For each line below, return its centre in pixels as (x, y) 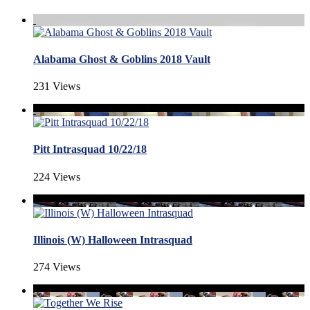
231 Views (57, 86)
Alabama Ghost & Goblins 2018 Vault (122, 59)
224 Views (57, 176)
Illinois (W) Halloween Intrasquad (113, 240)
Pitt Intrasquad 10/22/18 (90, 149)
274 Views (57, 267)
